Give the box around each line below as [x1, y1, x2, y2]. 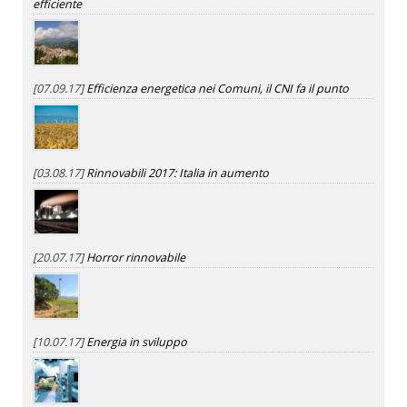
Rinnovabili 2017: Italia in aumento [86, 165, 269, 182]
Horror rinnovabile [86, 250, 185, 266]
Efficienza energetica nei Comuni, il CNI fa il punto [86, 81, 349, 97]
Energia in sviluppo [86, 334, 187, 351]
